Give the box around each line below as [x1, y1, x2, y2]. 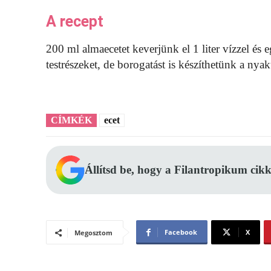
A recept [46, 13, 103, 31]
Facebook [165, 227, 197, 237]
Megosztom [74, 228, 113, 238]
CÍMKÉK [51, 115, 92, 126]
